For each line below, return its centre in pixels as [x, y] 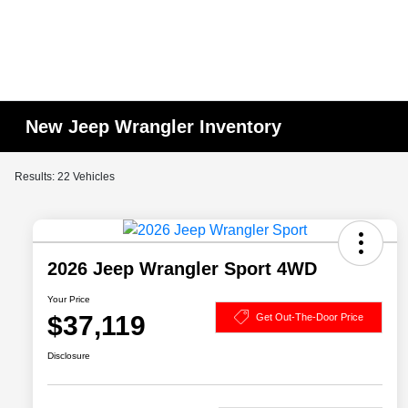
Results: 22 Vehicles [65, 177]
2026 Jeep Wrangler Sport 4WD [182, 269]
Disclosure [69, 356]
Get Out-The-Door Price [310, 316]
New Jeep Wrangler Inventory [154, 127]
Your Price [69, 300]
